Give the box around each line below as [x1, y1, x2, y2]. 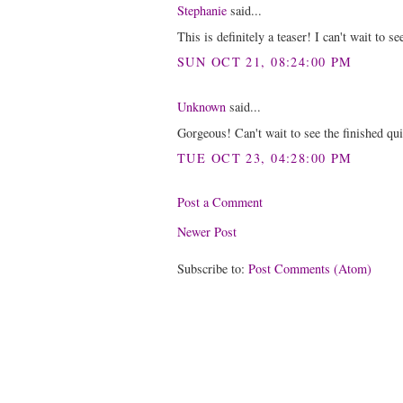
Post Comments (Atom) [248, 260, 372, 278]
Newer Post [177, 223, 237, 241]
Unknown [177, 98, 226, 115]
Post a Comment [177, 193, 263, 210]
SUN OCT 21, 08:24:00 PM [177, 53, 353, 71]
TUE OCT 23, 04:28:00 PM [177, 149, 353, 167]
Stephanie [177, 2, 227, 20]
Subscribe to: [177, 260, 248, 278]
